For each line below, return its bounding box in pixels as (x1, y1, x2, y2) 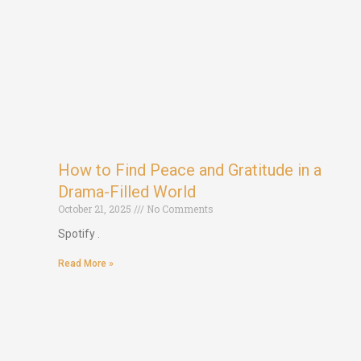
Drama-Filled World (58, 181, 200, 201)
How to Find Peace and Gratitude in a (58, 160, 322, 180)
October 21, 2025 (58, 201, 134, 215)
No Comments (144, 201, 214, 215)
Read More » (58, 257, 114, 269)
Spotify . (58, 226, 100, 240)
